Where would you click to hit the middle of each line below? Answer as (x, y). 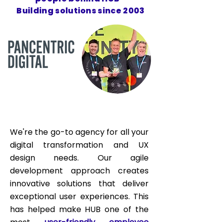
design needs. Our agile (79, 158)
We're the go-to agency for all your (79, 132)
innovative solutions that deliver (79, 184)
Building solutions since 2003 (81, 11)
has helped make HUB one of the (79, 209)
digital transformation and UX (79, 145)
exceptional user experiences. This (79, 196)
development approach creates (79, 171)
